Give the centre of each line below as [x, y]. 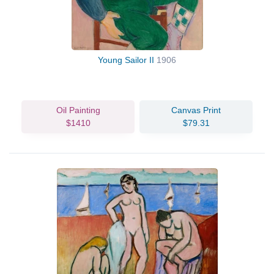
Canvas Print [196, 110]
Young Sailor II [127, 60]
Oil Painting [78, 110]
